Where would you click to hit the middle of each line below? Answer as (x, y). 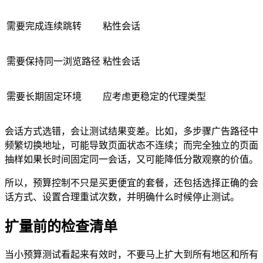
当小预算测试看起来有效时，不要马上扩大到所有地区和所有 (131, 255)
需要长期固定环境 (44, 96)
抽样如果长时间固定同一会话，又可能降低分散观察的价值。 (131, 159)
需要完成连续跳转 (44, 26)
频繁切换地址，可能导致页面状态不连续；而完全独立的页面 (131, 145)
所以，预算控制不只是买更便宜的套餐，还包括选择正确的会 (131, 183)
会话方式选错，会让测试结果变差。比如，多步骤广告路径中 (131, 131)
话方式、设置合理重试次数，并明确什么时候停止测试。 (122, 197)
